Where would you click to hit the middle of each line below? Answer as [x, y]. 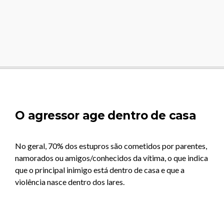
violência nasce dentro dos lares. [70, 182]
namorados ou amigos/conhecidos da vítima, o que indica [111, 158]
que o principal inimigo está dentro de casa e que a [100, 170]
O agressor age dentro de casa [106, 116]
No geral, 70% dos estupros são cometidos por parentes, [111, 146]
